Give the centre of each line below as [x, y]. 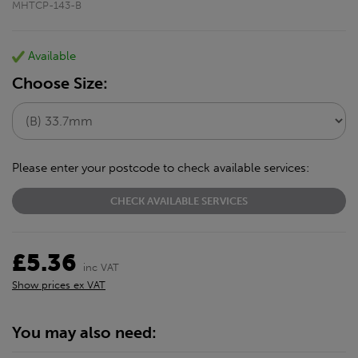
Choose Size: [60, 84]
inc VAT [101, 267]
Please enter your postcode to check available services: [161, 167]
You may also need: [84, 332]
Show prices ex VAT [59, 284]
